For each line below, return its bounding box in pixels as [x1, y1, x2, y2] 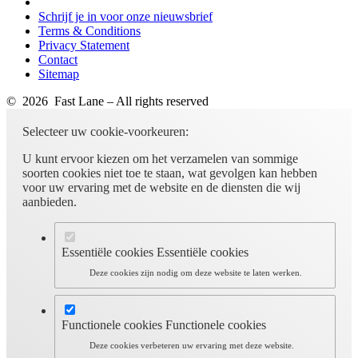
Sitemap [38, 66, 79, 81]
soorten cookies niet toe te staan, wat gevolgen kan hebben [22, 165, 317, 180]
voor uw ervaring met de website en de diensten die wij [22, 180, 300, 194]
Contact [38, 52, 78, 66]
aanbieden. [22, 194, 77, 209]
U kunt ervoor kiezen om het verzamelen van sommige [22, 151, 298, 165]
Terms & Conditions [38, 23, 141, 38]
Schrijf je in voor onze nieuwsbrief [38, 9, 213, 23]
